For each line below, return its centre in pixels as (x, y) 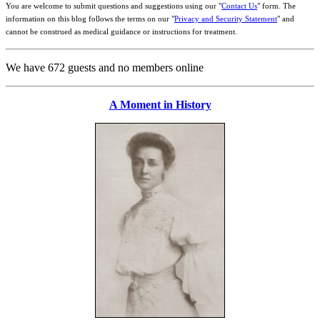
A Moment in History (160, 105)
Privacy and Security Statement (226, 19)
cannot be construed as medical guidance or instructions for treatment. (121, 32)
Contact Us (239, 6)
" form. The (276, 6)
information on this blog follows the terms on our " (90, 19)
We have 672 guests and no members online (105, 67)
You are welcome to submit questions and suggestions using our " (114, 6)
